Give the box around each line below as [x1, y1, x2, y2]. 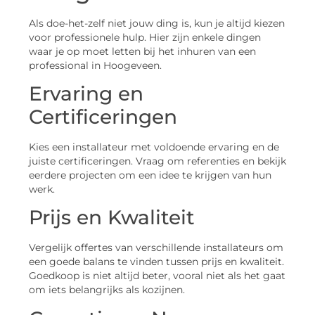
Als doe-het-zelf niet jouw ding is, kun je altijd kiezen [29, 17, 285, 29]
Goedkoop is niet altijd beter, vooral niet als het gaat [29, 270, 285, 282]
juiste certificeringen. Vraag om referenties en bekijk [29, 155, 286, 167]
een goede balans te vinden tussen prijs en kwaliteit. [29, 256, 284, 268]
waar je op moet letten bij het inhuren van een [29, 45, 256, 57]
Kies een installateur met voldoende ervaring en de [29, 141, 279, 153]
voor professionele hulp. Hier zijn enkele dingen [29, 31, 261, 43]
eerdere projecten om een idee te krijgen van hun [29, 169, 271, 181]
